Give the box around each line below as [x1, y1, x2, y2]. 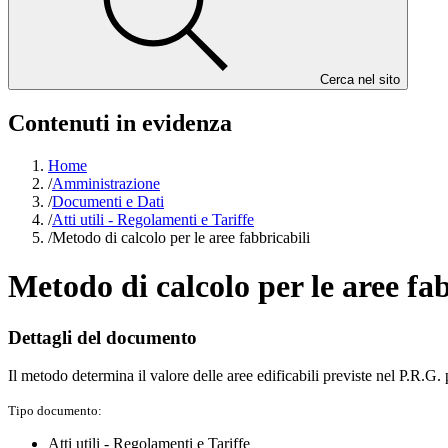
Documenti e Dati [52, 192, 164, 210]
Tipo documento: [8, 403, 102, 419]
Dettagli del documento [8, 326, 197, 348]
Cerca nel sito [320, 72, 400, 87]
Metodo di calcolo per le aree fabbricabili [52, 228, 310, 246]
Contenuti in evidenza [8, 109, 232, 136]
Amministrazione [52, 174, 160, 192]
